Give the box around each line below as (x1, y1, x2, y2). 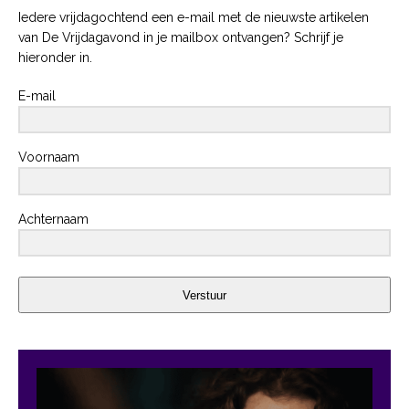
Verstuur (183, 288, 226, 302)
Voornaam (18, 150, 79, 165)
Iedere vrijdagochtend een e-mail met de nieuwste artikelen (18, 9, 369, 25)
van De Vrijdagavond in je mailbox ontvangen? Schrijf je (18, 29, 343, 45)
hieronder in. (18, 49, 92, 65)
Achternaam (18, 211, 89, 226)
